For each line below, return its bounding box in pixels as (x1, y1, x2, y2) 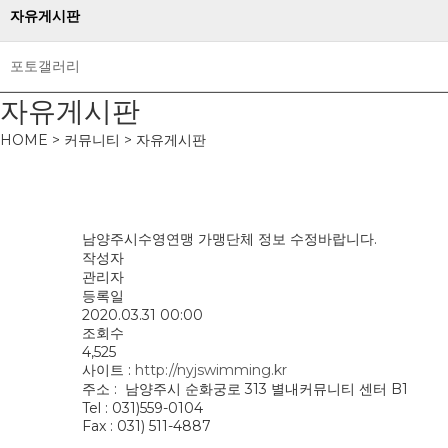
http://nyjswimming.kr (135, 361, 287, 379)
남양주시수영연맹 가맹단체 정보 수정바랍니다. (82, 230, 377, 248)
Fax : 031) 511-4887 (82, 417, 211, 435)
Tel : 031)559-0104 (82, 399, 203, 417)
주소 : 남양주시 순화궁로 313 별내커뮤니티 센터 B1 (82, 380, 408, 398)
